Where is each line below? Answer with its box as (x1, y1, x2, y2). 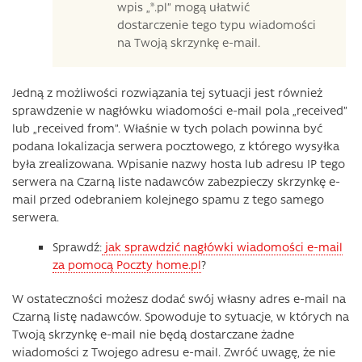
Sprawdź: (53, 238, 102, 255)
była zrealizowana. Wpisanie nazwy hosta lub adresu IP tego (12, 155, 345, 171)
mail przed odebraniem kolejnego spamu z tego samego (12, 191, 324, 207)
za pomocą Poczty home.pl (53, 256, 201, 272)
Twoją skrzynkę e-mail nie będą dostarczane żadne (12, 326, 294, 342)
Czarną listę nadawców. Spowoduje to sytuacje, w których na (12, 308, 349, 324)
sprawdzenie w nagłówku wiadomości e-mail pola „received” (12, 102, 347, 118)
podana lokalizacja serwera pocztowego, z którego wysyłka (12, 137, 339, 154)
